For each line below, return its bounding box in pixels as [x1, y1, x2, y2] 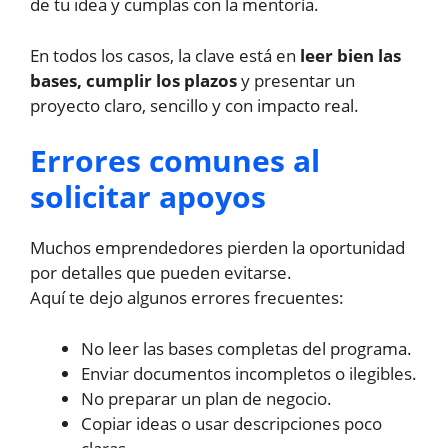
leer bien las [300, 43, 401, 67]
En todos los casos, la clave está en [30, 43, 300, 67]
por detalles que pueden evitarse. [30, 261, 292, 285]
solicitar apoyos [30, 176, 266, 218]
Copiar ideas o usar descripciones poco [81, 411, 382, 435]
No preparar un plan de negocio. [81, 386, 332, 410]
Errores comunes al [30, 140, 320, 182]
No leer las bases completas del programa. [81, 336, 412, 360]
